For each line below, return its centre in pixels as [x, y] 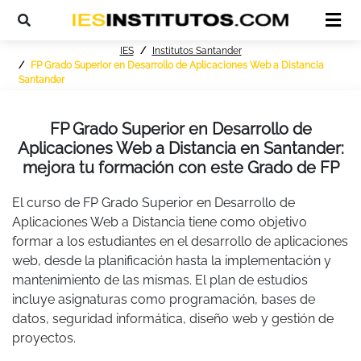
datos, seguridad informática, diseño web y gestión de [173, 319]
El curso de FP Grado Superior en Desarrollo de [154, 203]
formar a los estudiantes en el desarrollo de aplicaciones [180, 242]
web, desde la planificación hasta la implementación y [172, 261]
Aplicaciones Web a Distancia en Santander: [180, 149]
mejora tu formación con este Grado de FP [180, 168]
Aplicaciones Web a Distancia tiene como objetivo [160, 222]
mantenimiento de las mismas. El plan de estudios [160, 280]
